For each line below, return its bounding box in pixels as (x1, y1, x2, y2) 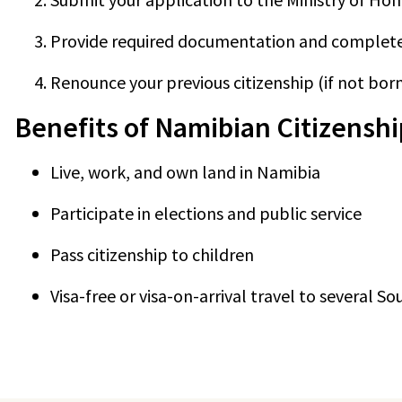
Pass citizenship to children (50, 243, 254, 267)
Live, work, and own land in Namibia (50, 161, 320, 184)
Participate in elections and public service (50, 202, 362, 225)
